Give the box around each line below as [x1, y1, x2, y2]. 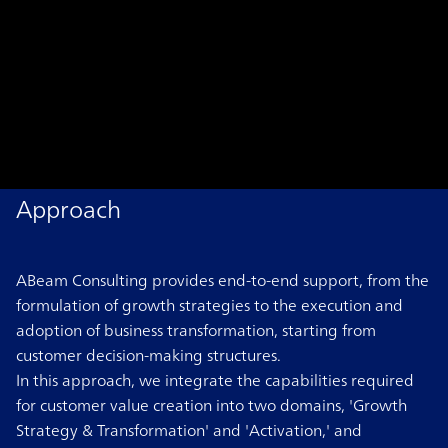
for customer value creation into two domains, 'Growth [16, 390, 407, 419]
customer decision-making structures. [16, 340, 281, 369]
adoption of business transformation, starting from [16, 315, 376, 344]
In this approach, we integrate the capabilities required [16, 365, 414, 394]
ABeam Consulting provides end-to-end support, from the [16, 265, 429, 294]
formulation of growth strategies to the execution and [16, 290, 403, 319]
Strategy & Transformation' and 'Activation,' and [16, 415, 362, 444]
